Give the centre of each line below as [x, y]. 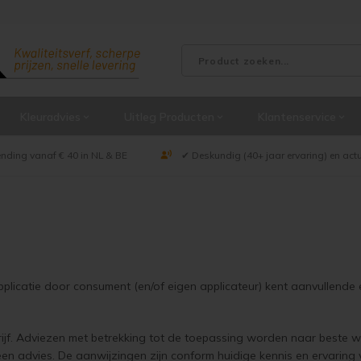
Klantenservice [297, 116]
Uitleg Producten [169, 116]
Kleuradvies [50, 116]
